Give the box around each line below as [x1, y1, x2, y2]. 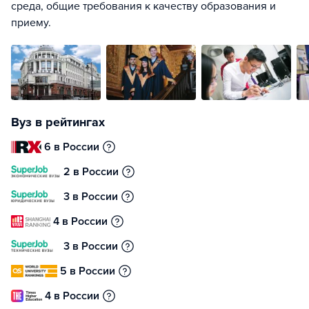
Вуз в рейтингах [11, 114, 105, 130]
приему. [11, 16, 51, 30]
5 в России [60, 264, 116, 278]
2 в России [63, 165, 119, 179]
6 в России [44, 140, 100, 154]
